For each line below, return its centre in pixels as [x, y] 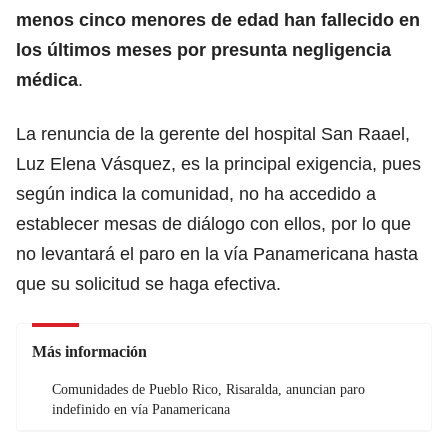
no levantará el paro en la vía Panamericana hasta [217, 253]
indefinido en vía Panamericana [141, 409]
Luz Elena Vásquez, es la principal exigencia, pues [218, 163]
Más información [89, 351]
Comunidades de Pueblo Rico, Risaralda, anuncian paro [208, 389]
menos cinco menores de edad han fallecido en [218, 19]
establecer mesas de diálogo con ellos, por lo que [213, 223]
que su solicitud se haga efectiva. [148, 283]
